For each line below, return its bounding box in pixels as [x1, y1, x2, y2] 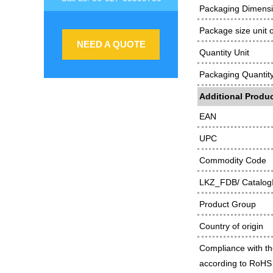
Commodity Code [199, 155, 266, 165]
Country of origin [199, 221, 263, 231]
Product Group [199, 199, 256, 209]
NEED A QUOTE [76, 39, 146, 49]
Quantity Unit [199, 48, 249, 57]
